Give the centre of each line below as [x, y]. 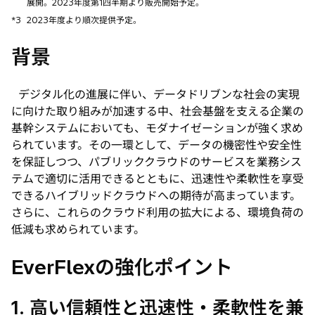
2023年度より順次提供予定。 [84, 20]
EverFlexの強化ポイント [122, 266]
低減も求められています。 [78, 229]
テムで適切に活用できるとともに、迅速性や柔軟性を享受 [157, 178]
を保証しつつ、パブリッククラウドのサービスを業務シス [156, 161]
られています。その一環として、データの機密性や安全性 [156, 144]
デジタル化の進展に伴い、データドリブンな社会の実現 [155, 94]
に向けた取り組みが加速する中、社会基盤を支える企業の [157, 111]
